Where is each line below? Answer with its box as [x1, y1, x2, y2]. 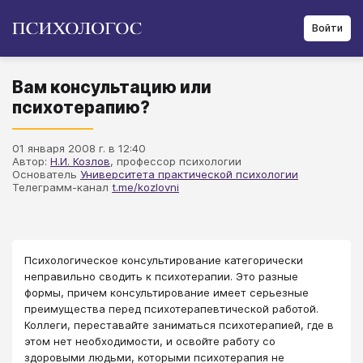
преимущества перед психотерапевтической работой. [24, 302, 318, 315]
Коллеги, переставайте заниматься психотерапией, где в [24, 318, 334, 331]
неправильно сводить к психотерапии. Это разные [24, 270, 298, 283]
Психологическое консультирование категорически [24, 254, 303, 267]
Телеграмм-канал [12, 181, 112, 194]
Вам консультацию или [12, 77, 211, 97]
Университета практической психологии [80, 168, 298, 181]
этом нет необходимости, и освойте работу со [24, 335, 275, 348]
